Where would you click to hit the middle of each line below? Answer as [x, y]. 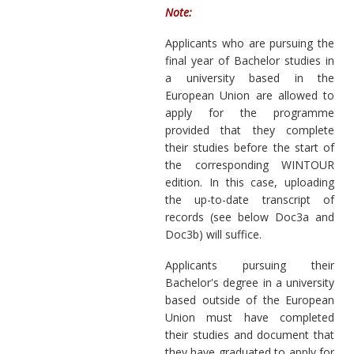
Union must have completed [250, 317]
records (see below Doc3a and [250, 217]
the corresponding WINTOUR [250, 164]
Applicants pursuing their [250, 265]
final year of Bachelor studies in [250, 60]
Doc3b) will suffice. [213, 234]
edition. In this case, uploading [250, 182]
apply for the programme [250, 112]
